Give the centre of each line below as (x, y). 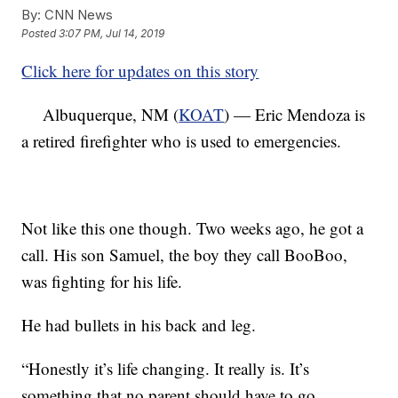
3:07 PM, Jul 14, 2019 (112, 34)
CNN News (77, 15)
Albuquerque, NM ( (100, 114)
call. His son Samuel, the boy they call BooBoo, (185, 255)
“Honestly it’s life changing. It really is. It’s (166, 368)
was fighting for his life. (102, 281)
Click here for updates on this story (140, 71)
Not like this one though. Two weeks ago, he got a (193, 228)
